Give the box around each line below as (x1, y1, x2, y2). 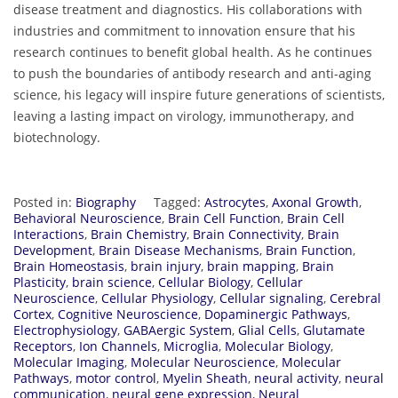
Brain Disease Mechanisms (99, 242, 259, 259)
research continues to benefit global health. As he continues (13, 44, 372, 61)
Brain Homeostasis (13, 258, 124, 275)
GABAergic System (123, 322, 232, 339)
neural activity (254, 370, 338, 387)
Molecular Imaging (13, 354, 124, 371)
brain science (72, 274, 152, 291)
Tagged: (154, 194, 204, 211)
